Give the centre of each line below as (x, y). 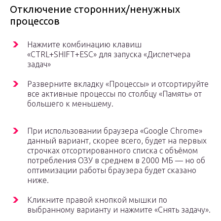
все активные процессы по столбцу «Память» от (114, 94)
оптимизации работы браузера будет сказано (112, 170)
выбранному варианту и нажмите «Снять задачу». (119, 210)
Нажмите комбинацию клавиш (84, 45)
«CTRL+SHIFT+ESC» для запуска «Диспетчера (109, 55)
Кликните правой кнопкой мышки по (97, 200)
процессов (35, 21)
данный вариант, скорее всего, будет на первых (117, 141)
